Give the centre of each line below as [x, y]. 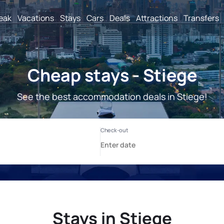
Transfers [201, 18]
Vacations [36, 18]
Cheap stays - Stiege [112, 75]
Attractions [157, 18]
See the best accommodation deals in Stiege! [112, 96]
